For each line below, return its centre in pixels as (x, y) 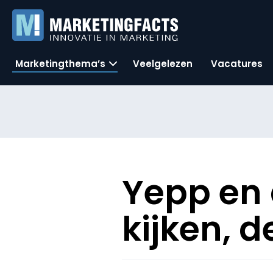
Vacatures (237, 63)
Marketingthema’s (60, 63)
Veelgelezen (163, 63)
